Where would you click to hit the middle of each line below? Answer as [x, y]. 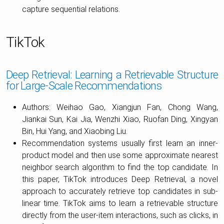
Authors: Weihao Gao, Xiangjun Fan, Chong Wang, [120, 107]
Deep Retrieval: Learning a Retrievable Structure [112, 75]
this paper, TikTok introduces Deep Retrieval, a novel [120, 179]
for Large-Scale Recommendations [84, 86]
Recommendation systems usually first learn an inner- [120, 143]
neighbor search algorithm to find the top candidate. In [120, 167]
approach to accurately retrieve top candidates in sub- [120, 191]
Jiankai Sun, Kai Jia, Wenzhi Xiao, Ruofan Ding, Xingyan [120, 119]
